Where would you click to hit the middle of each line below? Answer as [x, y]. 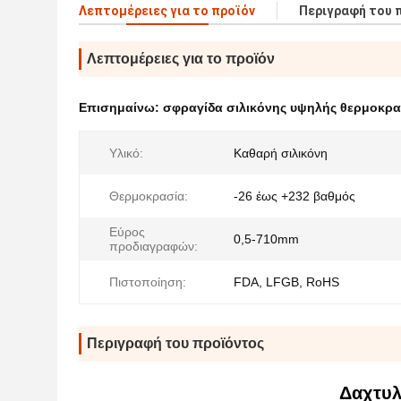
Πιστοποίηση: [148, 282]
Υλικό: [126, 153]
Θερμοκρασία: [149, 196]
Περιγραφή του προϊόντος [175, 343]
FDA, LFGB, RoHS [286, 282]
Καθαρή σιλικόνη [281, 153]
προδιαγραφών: [154, 246]
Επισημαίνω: [121, 107]
